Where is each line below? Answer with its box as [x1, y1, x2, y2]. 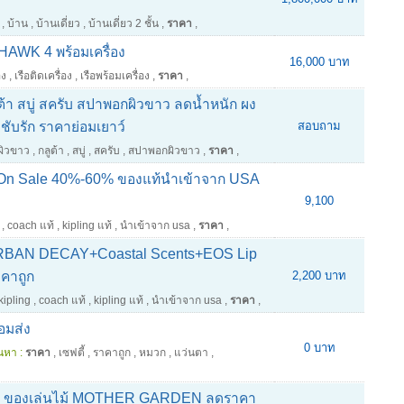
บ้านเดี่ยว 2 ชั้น [88, 17, 159, 30]
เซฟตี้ [59, 346, 85, 359]
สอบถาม [298, 119, 341, 133]
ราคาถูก [93, 346, 131, 359]
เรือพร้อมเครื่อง [80, 69, 150, 82]
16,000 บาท [289, 55, 350, 69]
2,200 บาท [292, 269, 346, 282]
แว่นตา [174, 346, 208, 359]
